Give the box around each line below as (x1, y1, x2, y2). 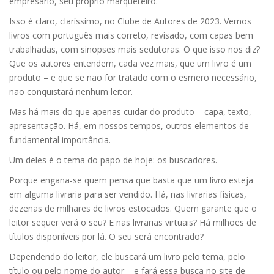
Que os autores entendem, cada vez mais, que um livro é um (9, 57, 251, 69)
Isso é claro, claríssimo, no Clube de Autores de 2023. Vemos (9, 15, 251, 27)
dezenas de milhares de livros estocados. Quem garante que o (9, 202, 257, 214)
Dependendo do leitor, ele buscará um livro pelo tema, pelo (9, 250, 245, 262)
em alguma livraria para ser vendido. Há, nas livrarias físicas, (9, 188, 246, 200)
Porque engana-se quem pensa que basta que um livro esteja (9, 174, 253, 186)
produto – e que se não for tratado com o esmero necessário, (9, 71, 257, 83)
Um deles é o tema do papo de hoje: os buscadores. (9, 154, 220, 166)
